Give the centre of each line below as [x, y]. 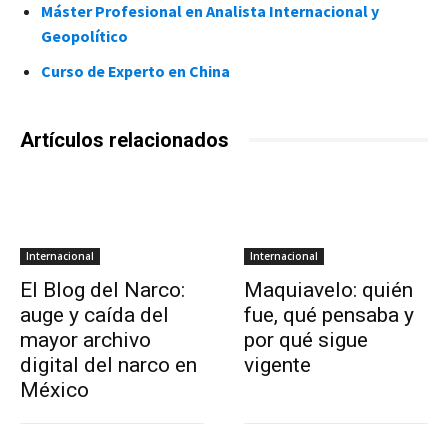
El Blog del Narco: [102, 289]
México [54, 389]
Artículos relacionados [124, 139]
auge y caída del [94, 314]
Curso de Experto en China [135, 70]
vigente [277, 364]
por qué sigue [306, 339]
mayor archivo [85, 339]
